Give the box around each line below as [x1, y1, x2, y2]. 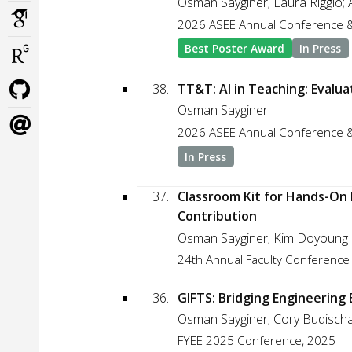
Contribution [177, 207, 257, 225]
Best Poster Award [185, 41, 285, 57]
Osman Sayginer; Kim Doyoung [177, 229, 348, 247]
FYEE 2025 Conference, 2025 [177, 332, 335, 349]
